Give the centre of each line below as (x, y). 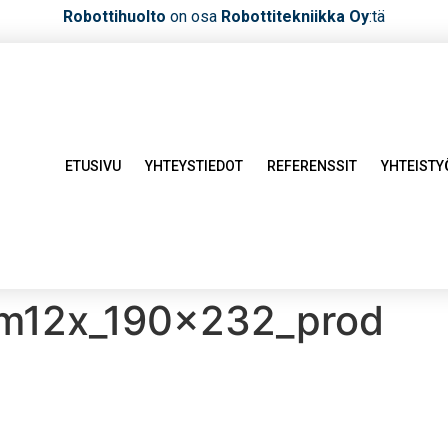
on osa (193, 16)
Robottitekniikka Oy (295, 16)
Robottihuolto (114, 16)
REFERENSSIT (312, 166)
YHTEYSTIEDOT (194, 166)
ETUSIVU (93, 166)
